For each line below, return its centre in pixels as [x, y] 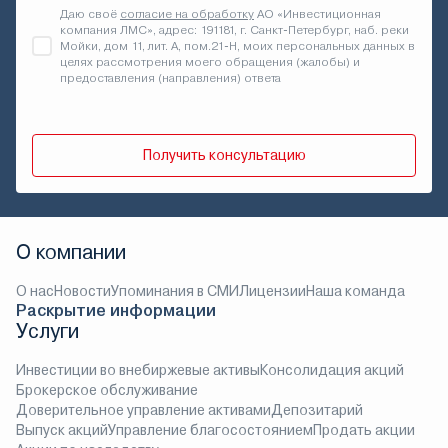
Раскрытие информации [116, 310]
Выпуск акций [62, 430]
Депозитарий [317, 410]
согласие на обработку [187, 14]
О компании [71, 252]
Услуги [47, 331]
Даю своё [90, 14]
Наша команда [355, 291]
